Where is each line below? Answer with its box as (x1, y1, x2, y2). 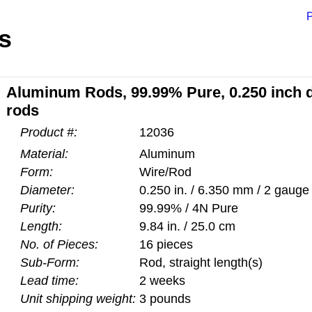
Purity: (20, 201, 56, 215)
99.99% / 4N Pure (139, 201, 238, 215)
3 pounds (139, 292, 191, 306)
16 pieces (139, 237, 193, 251)
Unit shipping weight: (20, 292, 136, 306)
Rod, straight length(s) (139, 256, 263, 270)
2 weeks (139, 274, 185, 288)
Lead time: (20, 274, 79, 288)
